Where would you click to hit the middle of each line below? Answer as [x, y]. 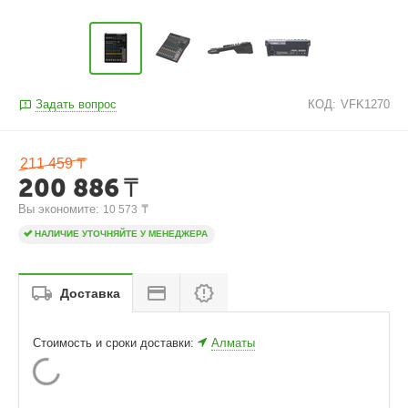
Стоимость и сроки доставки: [116, 342]
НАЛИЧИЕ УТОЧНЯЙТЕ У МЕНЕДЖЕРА [122, 234]
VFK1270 [365, 104]
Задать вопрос [76, 104]
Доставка [90, 293]
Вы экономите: [61, 209]
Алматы [234, 342]
